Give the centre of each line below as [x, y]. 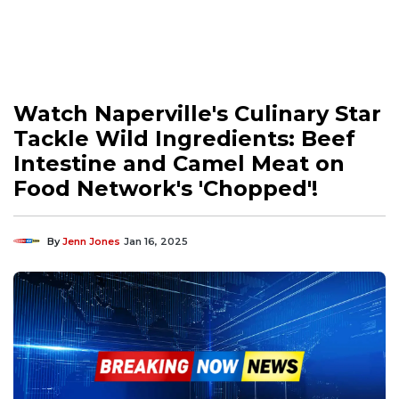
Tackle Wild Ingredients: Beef [184, 138]
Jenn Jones [91, 241]
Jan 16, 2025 [156, 241]
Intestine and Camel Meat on [179, 163]
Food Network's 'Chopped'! [166, 188]
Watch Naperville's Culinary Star [197, 113]
